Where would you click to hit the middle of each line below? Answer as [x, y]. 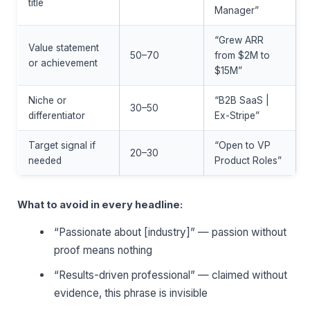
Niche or [47, 100]
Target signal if [62, 145]
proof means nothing [103, 250]
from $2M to [242, 55]
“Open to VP [242, 145]
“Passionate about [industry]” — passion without [171, 232]
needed [45, 160]
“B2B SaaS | [241, 100]
